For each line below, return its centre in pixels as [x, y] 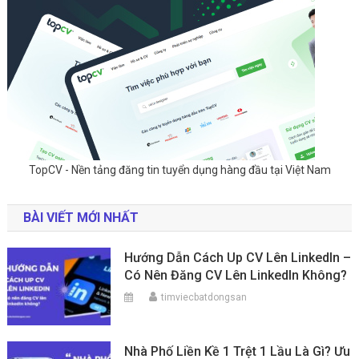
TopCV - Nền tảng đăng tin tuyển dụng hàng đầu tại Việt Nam [179, 170]
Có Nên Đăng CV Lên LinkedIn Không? [236, 276]
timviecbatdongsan [204, 298]
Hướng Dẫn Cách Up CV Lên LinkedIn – [238, 258]
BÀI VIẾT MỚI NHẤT [81, 218]
